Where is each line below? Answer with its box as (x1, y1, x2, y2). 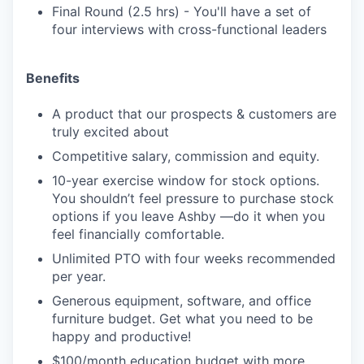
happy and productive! (52, 328, 191, 344)
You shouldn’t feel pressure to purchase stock (52, 190, 334, 206)
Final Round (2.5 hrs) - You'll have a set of (52, 3, 311, 19)
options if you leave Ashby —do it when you (52, 208, 325, 224)
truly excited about (52, 123, 169, 140)
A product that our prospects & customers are (52, 106, 336, 122)
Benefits (26, 70, 80, 86)
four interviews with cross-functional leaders (52, 21, 327, 37)
